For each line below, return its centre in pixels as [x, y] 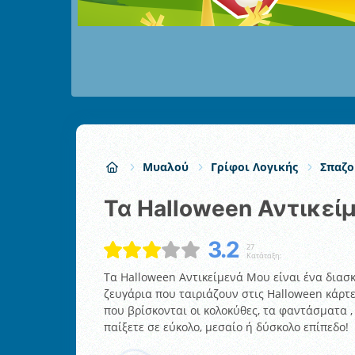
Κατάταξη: [263, 255]
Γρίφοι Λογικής [254, 167]
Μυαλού [166, 167]
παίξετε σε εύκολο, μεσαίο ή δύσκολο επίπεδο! [226, 327]
